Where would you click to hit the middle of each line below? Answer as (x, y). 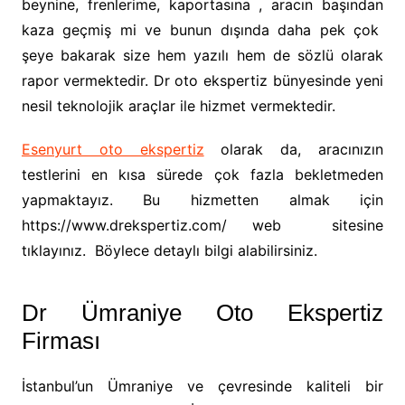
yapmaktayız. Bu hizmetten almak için (202, 200)
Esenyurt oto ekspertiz (113, 149)
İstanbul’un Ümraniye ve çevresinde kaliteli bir (202, 386)
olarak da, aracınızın (294, 149)
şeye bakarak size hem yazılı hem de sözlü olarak (202, 55)
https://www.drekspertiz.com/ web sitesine (202, 225)
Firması (61, 341)
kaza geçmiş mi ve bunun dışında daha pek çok (202, 30)
